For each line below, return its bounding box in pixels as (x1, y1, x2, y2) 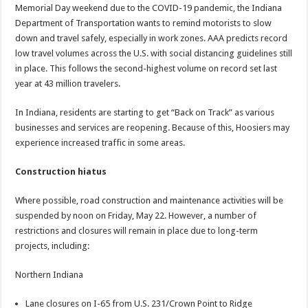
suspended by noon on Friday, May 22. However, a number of (15, 210, 257, 221)
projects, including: (15, 241, 90, 252)
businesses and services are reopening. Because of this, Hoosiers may (15, 122, 290, 133)
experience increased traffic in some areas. (15, 137, 186, 148)
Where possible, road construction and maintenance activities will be (15, 195, 284, 206)
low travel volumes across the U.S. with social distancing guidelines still (15, 48, 293, 59)
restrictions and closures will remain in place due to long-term (15, 225, 258, 236)
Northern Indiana (15, 269, 84, 280)
